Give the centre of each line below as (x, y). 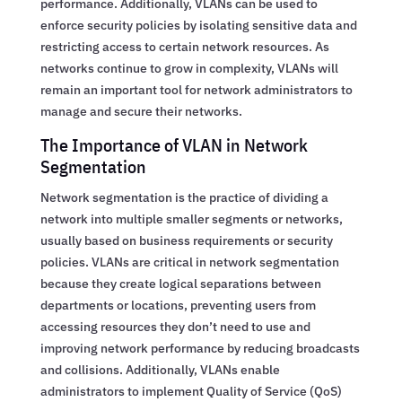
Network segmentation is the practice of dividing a (184, 197)
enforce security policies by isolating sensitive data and (198, 25)
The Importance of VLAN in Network (174, 144)
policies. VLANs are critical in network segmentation (189, 262)
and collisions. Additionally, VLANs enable (160, 369)
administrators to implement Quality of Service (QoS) (191, 391)
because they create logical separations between (180, 283)
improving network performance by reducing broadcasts (200, 348)
